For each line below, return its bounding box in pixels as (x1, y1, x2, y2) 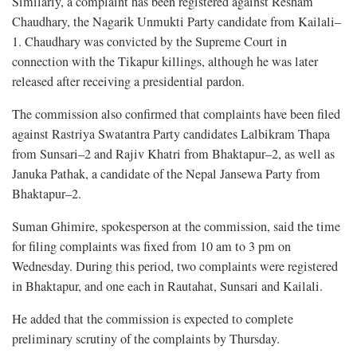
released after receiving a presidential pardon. (12, 72, 245, 90)
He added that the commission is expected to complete (12, 309, 293, 328)
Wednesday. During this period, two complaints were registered (12, 257, 338, 275)
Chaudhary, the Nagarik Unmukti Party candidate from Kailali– (12, 12, 341, 30)
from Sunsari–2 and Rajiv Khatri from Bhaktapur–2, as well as (12, 144, 335, 163)
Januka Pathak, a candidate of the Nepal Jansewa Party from (12, 164, 320, 182)
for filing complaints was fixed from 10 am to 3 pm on (12, 237, 291, 255)
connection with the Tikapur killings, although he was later (12, 52, 318, 70)
